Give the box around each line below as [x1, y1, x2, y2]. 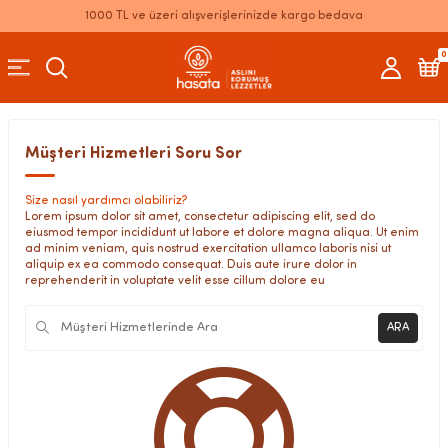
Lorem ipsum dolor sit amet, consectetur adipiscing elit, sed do [25, 211, 375, 223]
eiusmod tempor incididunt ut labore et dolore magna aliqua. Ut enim [25, 227, 419, 239]
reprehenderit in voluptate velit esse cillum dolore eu [25, 275, 325, 287]
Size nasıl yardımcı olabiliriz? [25, 195, 187, 207]
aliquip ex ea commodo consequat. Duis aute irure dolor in [25, 259, 357, 271]
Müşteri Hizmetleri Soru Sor [25, 146, 242, 162]
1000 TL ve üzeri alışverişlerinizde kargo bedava [85, 10, 363, 22]
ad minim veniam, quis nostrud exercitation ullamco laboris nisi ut [25, 243, 391, 255]
